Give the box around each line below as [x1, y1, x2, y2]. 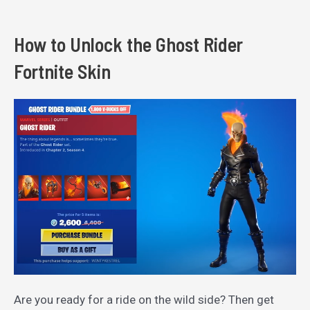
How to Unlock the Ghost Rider [14, 32, 243, 56]
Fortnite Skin [14, 59, 111, 83]
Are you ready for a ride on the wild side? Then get [14, 292, 274, 307]
